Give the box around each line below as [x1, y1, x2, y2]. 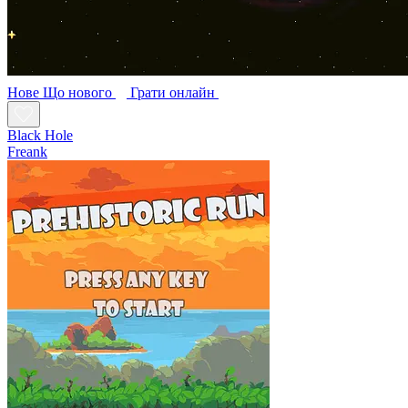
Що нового [43, 84, 116, 100]
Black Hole [7, 127, 73, 143]
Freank [7, 143, 47, 159]
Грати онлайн [130, 84, 215, 100]
